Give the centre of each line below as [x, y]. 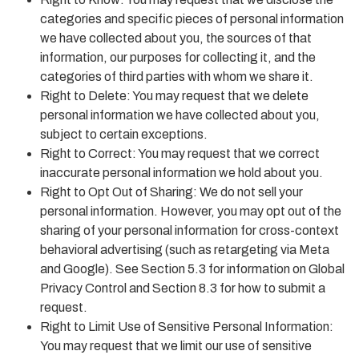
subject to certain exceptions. [124, 134]
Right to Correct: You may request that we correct [180, 153]
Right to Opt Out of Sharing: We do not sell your [171, 192]
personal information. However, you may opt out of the [191, 211]
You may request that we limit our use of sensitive [176, 345]
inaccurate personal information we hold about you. [182, 172]
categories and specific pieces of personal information [192, 18]
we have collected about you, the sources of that [176, 38]
